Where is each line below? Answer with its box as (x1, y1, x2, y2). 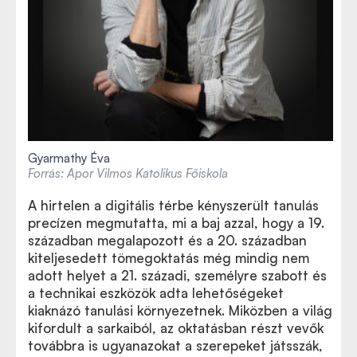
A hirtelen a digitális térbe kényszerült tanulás (28, 197, 319, 214)
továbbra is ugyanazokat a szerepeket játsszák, (28, 337, 323, 354)
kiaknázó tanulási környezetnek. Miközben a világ (28, 302, 332, 319)
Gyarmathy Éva (28, 151, 110, 166)
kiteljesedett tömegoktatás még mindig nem (28, 249, 309, 266)
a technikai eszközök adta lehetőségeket (28, 284, 284, 301)
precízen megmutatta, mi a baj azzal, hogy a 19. (28, 214, 324, 231)
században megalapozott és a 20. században (28, 232, 307, 249)
